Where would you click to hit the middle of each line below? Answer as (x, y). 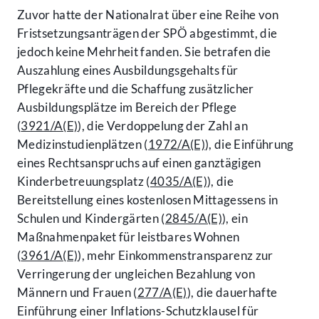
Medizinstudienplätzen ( (83, 145)
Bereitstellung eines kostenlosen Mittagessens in (148, 200)
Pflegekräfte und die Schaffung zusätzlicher (136, 89)
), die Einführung (249, 145)
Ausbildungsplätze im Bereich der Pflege (127, 108)
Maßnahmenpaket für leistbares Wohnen (129, 237)
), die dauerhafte (232, 293)
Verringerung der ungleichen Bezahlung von (136, 274)
